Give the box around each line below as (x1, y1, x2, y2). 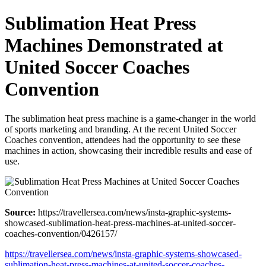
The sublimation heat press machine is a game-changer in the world (5, 113, 256, 123)
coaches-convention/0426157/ (5, 228, 117, 239)
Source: (5, 207, 36, 217)
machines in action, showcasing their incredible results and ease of (5, 145, 252, 156)
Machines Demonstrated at (5, 34, 223, 56)
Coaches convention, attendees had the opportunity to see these (5, 134, 240, 145)
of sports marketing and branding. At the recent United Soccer (5, 123, 236, 134)
